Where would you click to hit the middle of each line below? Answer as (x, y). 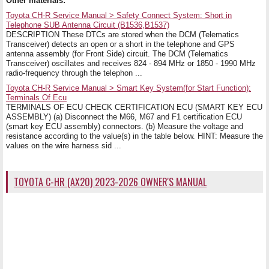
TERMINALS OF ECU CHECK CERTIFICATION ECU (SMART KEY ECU (134, 107)
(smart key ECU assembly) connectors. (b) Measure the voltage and (125, 126)
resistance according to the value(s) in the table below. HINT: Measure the (134, 136)
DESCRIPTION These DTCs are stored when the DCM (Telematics (122, 34)
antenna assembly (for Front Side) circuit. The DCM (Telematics (117, 53)
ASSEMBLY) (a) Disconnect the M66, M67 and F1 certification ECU (124, 116)
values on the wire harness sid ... (64, 145)
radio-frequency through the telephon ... (74, 73)
